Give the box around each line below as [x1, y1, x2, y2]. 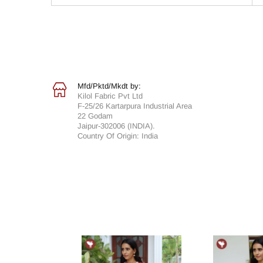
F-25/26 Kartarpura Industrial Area [77, 101, 192, 110]
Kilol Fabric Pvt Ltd [77, 91, 143, 100]
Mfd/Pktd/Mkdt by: [77, 81, 141, 90]
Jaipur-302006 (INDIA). [77, 121, 155, 130]
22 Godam [77, 111, 113, 120]
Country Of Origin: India [77, 131, 158, 140]
